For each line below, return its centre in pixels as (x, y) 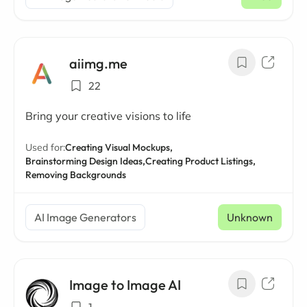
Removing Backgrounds (76, 175)
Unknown (250, 217)
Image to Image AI (125, 285)
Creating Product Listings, (200, 161)
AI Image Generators (85, 217)
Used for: (45, 147)
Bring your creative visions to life (108, 116)
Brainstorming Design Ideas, (85, 161)
